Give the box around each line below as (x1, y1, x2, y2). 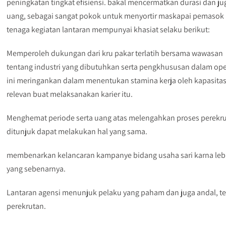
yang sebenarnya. (7, 163, 66, 174)
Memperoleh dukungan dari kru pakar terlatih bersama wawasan (7, 48, 223, 59)
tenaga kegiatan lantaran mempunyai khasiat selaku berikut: (7, 24, 210, 35)
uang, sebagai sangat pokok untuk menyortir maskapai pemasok (7, 11, 224, 21)
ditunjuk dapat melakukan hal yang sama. (7, 126, 148, 137)
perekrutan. (7, 201, 46, 211)
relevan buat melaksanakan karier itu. (7, 89, 133, 99)
